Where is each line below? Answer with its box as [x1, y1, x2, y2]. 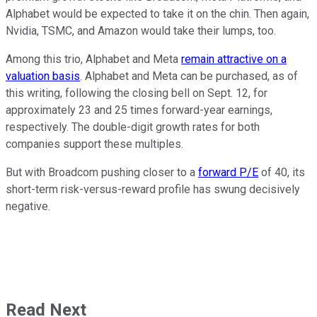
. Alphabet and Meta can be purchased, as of [80, 69, 298, 83]
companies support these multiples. [6, 137, 183, 151]
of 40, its [258, 165, 305, 179]
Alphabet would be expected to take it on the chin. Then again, [6, 6, 309, 21]
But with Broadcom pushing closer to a [6, 165, 198, 179]
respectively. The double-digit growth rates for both [6, 120, 260, 134]
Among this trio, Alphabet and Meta [6, 52, 181, 66]
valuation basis [6, 69, 80, 83]
